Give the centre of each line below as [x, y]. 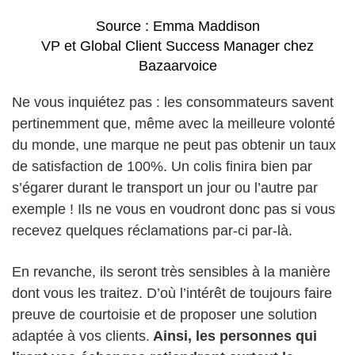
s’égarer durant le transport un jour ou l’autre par [165, 187]
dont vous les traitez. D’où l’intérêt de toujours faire [172, 293]
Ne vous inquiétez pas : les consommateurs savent [173, 102]
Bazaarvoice [177, 65]
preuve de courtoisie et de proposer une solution [164, 314]
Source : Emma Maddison [177, 26]
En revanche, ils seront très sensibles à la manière [171, 271]
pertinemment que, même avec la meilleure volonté [174, 123]
